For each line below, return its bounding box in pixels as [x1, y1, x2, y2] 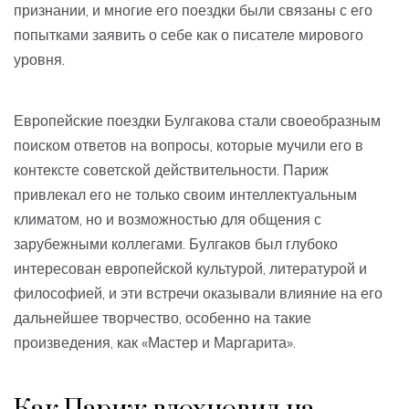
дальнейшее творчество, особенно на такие [14, 309, 311, 328]
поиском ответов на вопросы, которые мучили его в [14, 136, 363, 155]
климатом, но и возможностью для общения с [14, 210, 321, 229]
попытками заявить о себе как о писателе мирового [14, 26, 363, 45]
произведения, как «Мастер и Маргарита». [14, 333, 296, 352]
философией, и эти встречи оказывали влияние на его [14, 284, 383, 303]
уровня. [14, 50, 65, 69]
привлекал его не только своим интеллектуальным [14, 185, 357, 204]
